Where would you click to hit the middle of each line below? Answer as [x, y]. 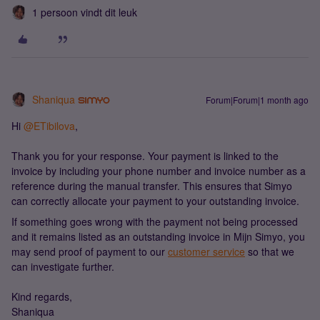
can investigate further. [63, 266]
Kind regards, [42, 296]
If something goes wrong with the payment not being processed [155, 221]
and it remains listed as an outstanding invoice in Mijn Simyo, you [158, 236]
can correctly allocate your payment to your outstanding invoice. [155, 201]
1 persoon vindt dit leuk [85, 12]
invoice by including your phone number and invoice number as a [159, 171]
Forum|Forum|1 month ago [257, 100]
